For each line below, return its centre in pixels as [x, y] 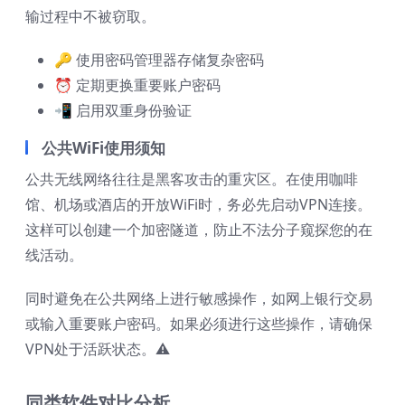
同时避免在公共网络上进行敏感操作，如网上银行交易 [199, 299]
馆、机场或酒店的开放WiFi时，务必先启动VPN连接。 [198, 205]
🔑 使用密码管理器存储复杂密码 [159, 60]
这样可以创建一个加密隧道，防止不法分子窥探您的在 [199, 230]
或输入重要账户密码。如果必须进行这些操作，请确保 [199, 324]
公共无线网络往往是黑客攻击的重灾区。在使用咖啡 [192, 179]
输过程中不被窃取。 [90, 17]
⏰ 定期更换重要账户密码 [137, 85]
